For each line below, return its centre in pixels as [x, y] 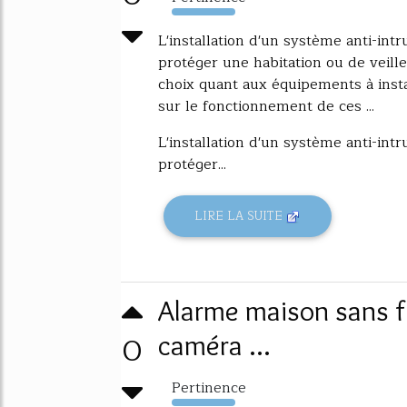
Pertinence [209, 387]
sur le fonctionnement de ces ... [266, 106]
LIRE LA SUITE [241, 216]
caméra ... [214, 344]
